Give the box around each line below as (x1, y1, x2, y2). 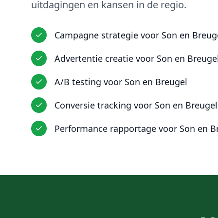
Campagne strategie (54, 29, 138, 41)
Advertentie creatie (54, 53, 133, 64)
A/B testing (54, 76, 101, 88)
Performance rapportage (54, 123, 156, 134)
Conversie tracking (54, 99, 131, 111)
